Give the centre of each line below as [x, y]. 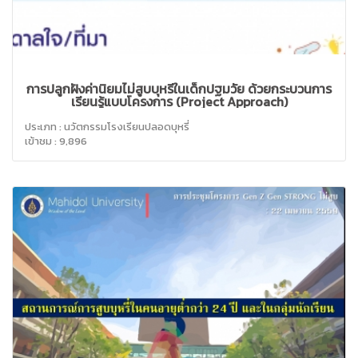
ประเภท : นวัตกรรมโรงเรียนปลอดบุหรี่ [107, 127]
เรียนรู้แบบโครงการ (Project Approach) [179, 102]
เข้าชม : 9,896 [56, 141]
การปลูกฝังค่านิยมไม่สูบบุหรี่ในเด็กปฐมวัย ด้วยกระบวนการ [179, 89]
